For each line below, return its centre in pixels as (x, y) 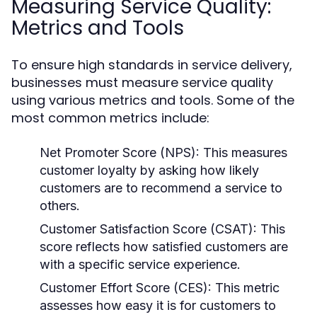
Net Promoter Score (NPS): (120, 152)
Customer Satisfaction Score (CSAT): (148, 229)
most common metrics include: (110, 118)
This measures (243, 152)
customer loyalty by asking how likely (149, 170)
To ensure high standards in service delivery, (152, 65)
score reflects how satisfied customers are (164, 247)
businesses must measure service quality (142, 82)
